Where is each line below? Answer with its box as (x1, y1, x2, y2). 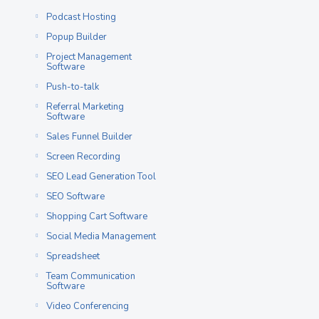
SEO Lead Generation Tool (46, 170, 156, 183)
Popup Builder (46, 31, 107, 43)
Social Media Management (46, 230, 156, 243)
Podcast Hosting (46, 11, 116, 23)
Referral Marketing (46, 100, 124, 113)
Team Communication (46, 270, 135, 283)
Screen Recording (46, 150, 120, 163)
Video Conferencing (46, 300, 129, 313)
